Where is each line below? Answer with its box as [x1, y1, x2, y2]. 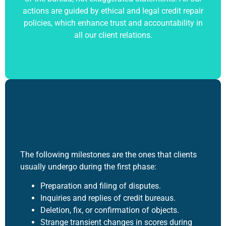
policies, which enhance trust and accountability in [23, 18, 203, 28]
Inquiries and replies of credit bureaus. [40, 193, 176, 203]
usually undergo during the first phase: [20, 161, 156, 172]
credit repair [161, 6, 203, 16]
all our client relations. [74, 30, 152, 40]
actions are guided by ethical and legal [23, 6, 161, 16]
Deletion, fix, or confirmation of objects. [40, 205, 179, 215]
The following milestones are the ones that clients [20, 149, 197, 159]
